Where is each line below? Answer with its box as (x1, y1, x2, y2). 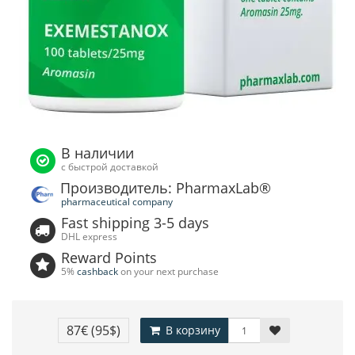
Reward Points (61, 248, 158, 267)
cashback (77, 265, 121, 277)
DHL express (61, 230, 118, 242)
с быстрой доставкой (61, 160, 159, 173)
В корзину (162, 323, 220, 338)
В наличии (61, 143, 135, 162)
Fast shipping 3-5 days (61, 213, 210, 232)
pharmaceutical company (61, 195, 173, 208)
